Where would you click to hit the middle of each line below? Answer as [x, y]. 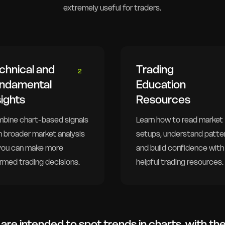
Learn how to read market [179, 120]
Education [161, 84]
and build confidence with [180, 148]
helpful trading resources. [180, 162]
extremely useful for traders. [113, 8]
